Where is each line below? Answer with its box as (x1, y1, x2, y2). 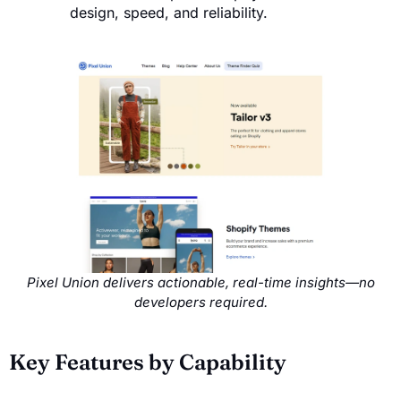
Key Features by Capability (9, 348, 286, 375)
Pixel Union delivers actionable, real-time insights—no (26, 273, 375, 291)
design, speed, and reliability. (70, 4, 268, 22)
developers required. (133, 293, 268, 311)
